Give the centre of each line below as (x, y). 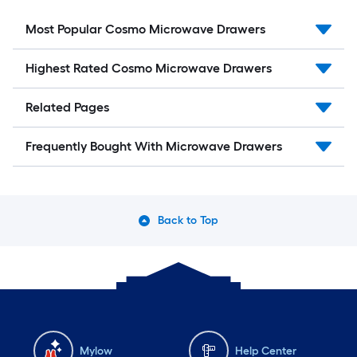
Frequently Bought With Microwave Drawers (154, 147)
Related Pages (67, 108)
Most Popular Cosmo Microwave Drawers (145, 29)
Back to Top (188, 221)
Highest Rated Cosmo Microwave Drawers (149, 69)
